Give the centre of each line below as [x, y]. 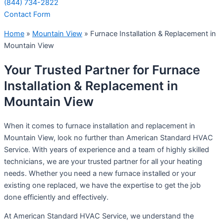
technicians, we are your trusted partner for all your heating [103, 161]
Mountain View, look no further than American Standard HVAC [109, 138]
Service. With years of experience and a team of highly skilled [107, 149]
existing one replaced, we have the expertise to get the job [102, 185]
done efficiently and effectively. [56, 197]
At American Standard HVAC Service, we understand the [99, 216]
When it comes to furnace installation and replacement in [100, 126]
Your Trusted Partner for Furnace [102, 70]
